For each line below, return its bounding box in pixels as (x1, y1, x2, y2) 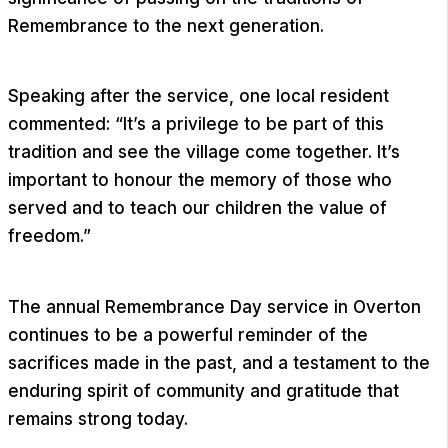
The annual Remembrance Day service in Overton (8, 296, 421, 317)
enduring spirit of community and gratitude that (8, 380, 399, 401)
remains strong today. (8, 408, 188, 429)
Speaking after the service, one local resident (8, 86, 389, 107)
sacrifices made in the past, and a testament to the (8, 352, 430, 373)
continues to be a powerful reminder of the (8, 324, 368, 345)
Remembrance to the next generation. (8, 15, 324, 36)
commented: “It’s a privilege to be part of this (8, 114, 384, 135)
